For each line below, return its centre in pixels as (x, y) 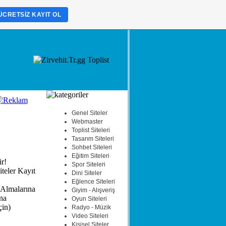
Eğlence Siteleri (93, 182)
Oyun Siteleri (89, 199)
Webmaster (87, 122)
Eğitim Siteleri (90, 156)
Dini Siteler (87, 173)
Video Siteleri (90, 216)
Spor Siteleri (88, 164)
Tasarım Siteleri (93, 139)
